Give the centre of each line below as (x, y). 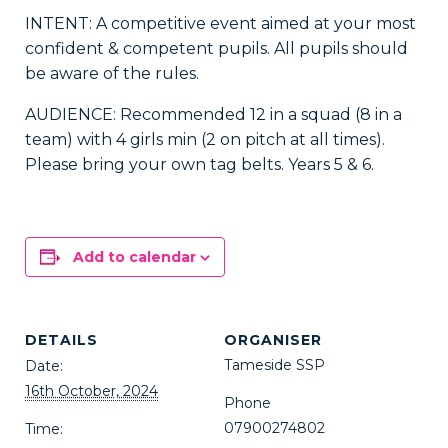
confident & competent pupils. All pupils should (216, 48)
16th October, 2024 (91, 391)
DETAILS (61, 340)
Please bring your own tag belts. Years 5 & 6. (199, 164)
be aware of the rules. (112, 73)
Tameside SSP (274, 365)
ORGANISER (273, 340)
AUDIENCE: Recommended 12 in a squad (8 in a (213, 114)
